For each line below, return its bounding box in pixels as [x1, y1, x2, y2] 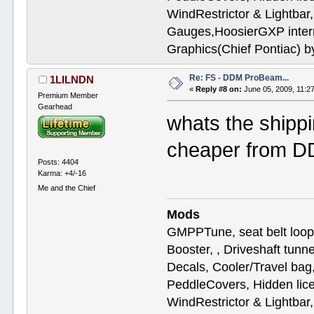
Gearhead [38, 102, 73, 111]
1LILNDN [49, 73, 94, 86]
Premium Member [38, 90, 99, 100]
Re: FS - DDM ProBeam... [189, 72, 289, 83]
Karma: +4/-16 [38, 168, 87, 177]
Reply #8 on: [196, 84, 243, 93]
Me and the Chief [38, 183, 96, 192]
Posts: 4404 [38, 157, 79, 166]
